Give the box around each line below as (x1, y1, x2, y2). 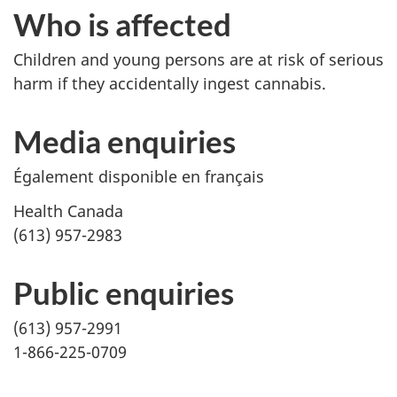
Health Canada (13, 199, 123, 222)
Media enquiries (13, 122, 236, 160)
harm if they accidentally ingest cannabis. (13, 73, 326, 94)
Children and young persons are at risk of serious (13, 49, 384, 70)
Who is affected (13, 5, 231, 43)
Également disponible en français (13, 166, 264, 187)
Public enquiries (13, 273, 234, 311)
